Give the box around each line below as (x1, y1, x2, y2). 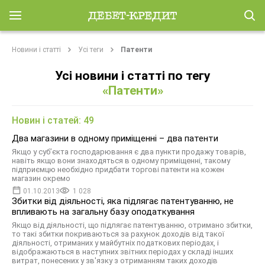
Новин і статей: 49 (12, 115, 94, 126)
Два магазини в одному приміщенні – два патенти (12, 133, 218, 144)
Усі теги (78, 46, 104, 54)
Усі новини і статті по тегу (54, 69, 211, 83)
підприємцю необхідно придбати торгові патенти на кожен (12, 165, 224, 174)
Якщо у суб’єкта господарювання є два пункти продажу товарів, (12, 147, 246, 156)
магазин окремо (12, 174, 70, 183)
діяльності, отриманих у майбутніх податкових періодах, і (12, 238, 219, 247)
